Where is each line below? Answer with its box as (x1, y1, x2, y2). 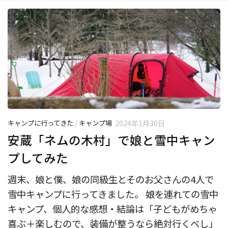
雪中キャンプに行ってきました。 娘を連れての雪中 (8, 187, 218, 201)
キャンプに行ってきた (8, 118, 73, 128)
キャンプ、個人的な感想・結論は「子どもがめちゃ (8, 202, 217, 216)
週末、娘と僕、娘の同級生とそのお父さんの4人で (8, 173, 214, 186)
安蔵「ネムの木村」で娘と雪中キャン (8, 131, 215, 149)
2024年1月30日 (115, 118, 165, 128)
